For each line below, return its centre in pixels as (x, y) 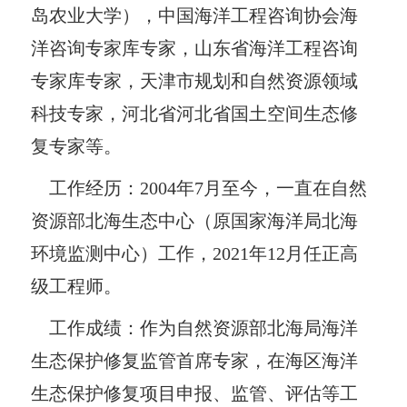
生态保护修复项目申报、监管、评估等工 (195, 393)
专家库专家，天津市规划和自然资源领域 (195, 80)
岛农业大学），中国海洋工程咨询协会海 (195, 15)
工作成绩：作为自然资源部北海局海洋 (195, 328)
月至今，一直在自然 (286, 188)
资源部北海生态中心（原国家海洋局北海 (195, 220)
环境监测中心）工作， (122, 253)
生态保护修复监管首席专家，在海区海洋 (195, 360)
